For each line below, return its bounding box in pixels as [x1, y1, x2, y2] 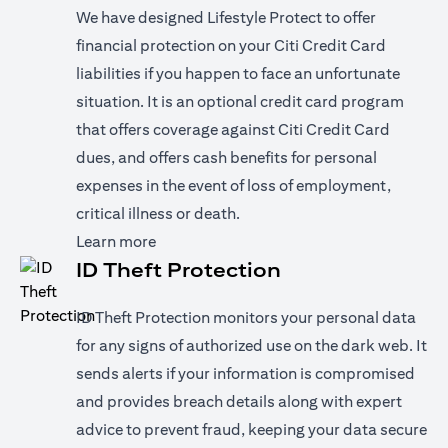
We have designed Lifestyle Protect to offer [76, 8, 376, 27]
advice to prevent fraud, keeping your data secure [76, 420, 427, 439]
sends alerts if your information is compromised [76, 364, 415, 383]
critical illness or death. [76, 204, 240, 223]
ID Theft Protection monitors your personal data [76, 308, 416, 327]
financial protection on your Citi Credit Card [76, 36, 386, 55]
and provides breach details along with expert [76, 392, 402, 411]
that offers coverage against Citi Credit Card [76, 120, 390, 139]
